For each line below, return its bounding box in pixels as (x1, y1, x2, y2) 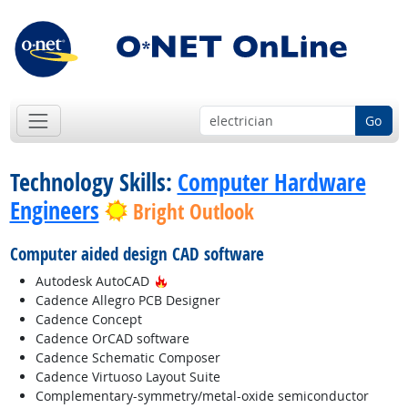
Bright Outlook (133, 198, 255, 227)
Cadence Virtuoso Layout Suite (35, 368, 220, 386)
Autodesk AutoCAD (35, 272, 153, 291)
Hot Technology (165, 271, 259, 290)
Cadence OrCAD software (35, 330, 189, 348)
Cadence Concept (35, 311, 142, 329)
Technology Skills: (9, 166, 178, 199)
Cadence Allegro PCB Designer (35, 291, 220, 310)
